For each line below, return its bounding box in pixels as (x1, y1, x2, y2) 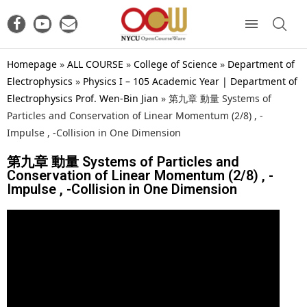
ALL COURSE (67, 57, 123, 71)
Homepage (7, 57, 57, 71)
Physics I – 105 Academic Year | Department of (83, 74, 297, 88)
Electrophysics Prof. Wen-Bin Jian (7, 91, 158, 105)
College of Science (134, 57, 217, 71)
